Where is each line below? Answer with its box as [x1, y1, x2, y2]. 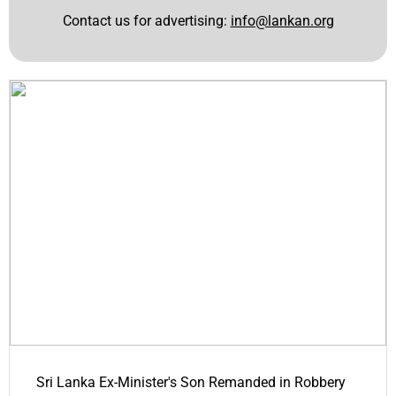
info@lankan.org [230, 11, 334, 29]
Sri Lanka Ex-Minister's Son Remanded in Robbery [36, 374, 346, 392]
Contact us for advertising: [62, 11, 231, 29]
